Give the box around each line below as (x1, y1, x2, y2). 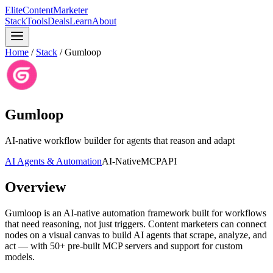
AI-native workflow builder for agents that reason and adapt (5, 135, 235, 146)
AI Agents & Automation (5, 155, 102, 166)
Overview (5, 179, 66, 195)
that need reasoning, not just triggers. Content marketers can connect (5, 218, 266, 229)
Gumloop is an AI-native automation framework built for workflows (5, 207, 266, 218)
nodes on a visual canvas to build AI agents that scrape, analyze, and (5, 229, 267, 240)
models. (5, 251, 35, 262)
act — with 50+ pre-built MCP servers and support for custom (5, 240, 243, 251)
